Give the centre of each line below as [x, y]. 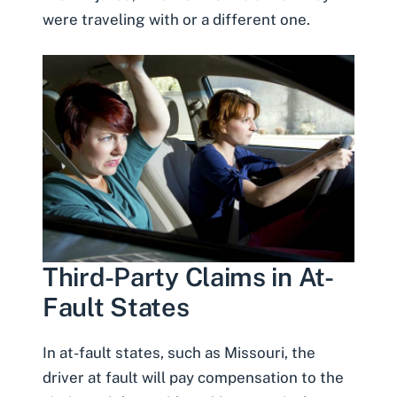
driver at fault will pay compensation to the [193, 378]
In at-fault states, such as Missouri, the [179, 353]
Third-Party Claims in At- [188, 277]
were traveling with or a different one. [178, 20]
